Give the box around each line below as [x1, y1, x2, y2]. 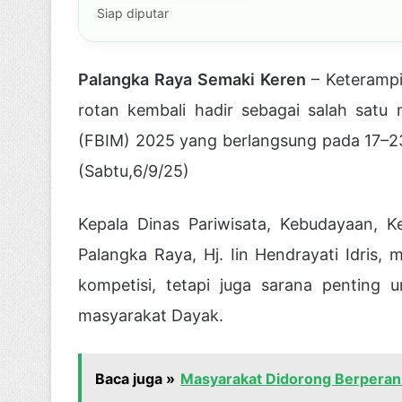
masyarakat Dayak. [78, 306, 223, 326]
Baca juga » [95, 370, 175, 389]
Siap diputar [97, 5, 169, 22]
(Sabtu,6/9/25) [78, 162, 189, 181]
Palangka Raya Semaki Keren [78, 70, 311, 90]
